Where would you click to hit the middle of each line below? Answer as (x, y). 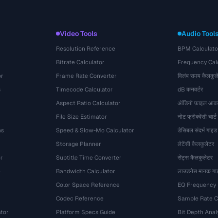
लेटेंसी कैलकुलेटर (196, 144)
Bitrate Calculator (81, 62)
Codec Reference (80, 199)
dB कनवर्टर (190, 90)
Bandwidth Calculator (86, 171)
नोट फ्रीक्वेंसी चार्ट (197, 117)
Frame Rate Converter (87, 76)
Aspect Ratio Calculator (89, 103)
